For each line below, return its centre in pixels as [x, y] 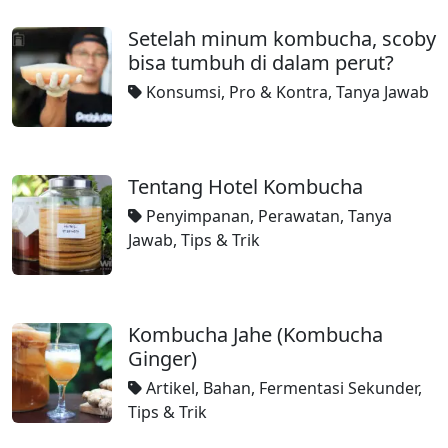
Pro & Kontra [278, 92]
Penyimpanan [198, 216]
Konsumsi [183, 92]
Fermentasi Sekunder [338, 388]
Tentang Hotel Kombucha [245, 186]
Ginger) [162, 358]
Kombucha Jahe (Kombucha [255, 334]
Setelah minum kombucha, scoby [282, 38]
